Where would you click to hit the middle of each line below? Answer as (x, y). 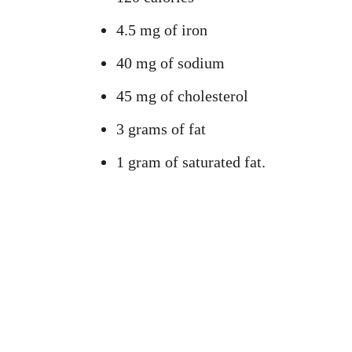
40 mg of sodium (170, 63)
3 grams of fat (161, 129)
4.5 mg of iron (162, 30)
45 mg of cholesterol (182, 96)
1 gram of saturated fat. (191, 162)
